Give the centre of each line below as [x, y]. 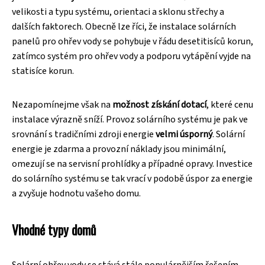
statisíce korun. [43, 71]
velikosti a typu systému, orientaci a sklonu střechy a [118, 12]
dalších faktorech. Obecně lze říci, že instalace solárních [124, 26]
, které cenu [230, 104]
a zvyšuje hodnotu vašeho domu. [76, 193]
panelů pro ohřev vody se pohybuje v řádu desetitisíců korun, [132, 41]
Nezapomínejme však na [62, 104]
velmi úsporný [184, 134]
